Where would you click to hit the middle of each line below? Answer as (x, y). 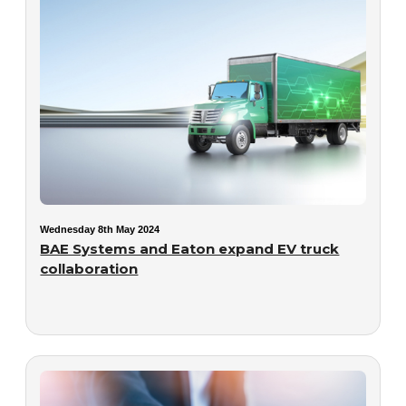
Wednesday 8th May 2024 (100, 229)
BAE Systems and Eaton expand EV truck (190, 248)
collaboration (89, 268)
